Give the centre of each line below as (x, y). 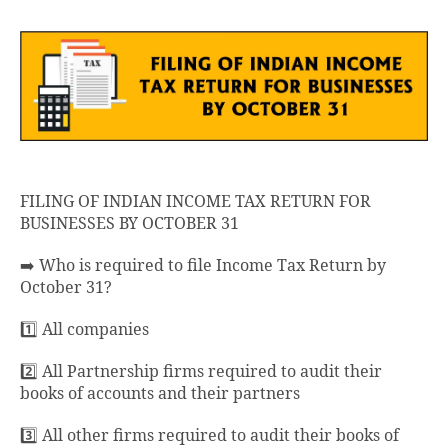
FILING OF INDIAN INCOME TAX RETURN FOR (195, 201)
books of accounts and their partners (160, 393)
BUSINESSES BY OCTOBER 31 (129, 223)
